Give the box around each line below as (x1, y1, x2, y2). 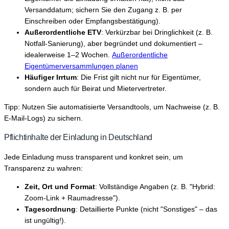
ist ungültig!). (25, 216, 66, 224)
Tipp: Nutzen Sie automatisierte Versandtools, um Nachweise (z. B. (4, 102, 220, 111)
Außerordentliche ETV (25, 28, 101, 36)
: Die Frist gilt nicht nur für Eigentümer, (77, 73, 201, 81)
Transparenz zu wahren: (4, 164, 83, 172)
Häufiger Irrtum (25, 73, 77, 81)
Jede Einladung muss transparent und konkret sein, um (4, 152, 183, 161)
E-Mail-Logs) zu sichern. (4, 113, 83, 122)
